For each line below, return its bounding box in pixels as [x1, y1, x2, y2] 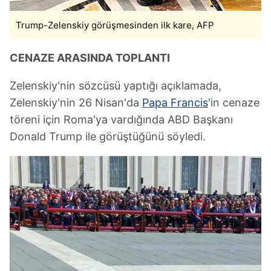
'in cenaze [208, 96, 260, 109]
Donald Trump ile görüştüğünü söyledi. [10, 130, 206, 143]
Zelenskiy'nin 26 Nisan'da [10, 96, 142, 109]
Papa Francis [142, 96, 208, 109]
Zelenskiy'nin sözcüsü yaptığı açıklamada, [10, 79, 221, 93]
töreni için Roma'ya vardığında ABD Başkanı [10, 113, 233, 126]
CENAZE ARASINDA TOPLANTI [10, 51, 170, 65]
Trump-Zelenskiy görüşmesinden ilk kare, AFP [16, 19, 214, 31]
